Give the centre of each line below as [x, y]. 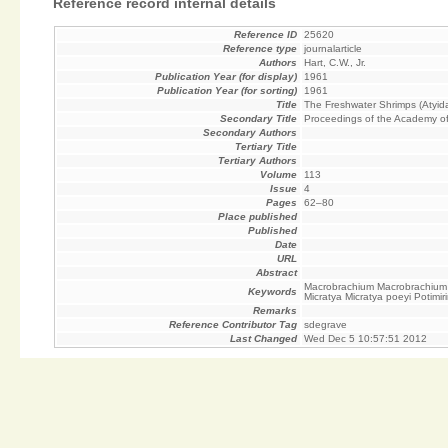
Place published [257, 217]
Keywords [272, 292]
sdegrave [326, 325]
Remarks [274, 311]
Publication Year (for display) [225, 77]
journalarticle [333, 49]
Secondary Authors [249, 133]
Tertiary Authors [257, 161]
